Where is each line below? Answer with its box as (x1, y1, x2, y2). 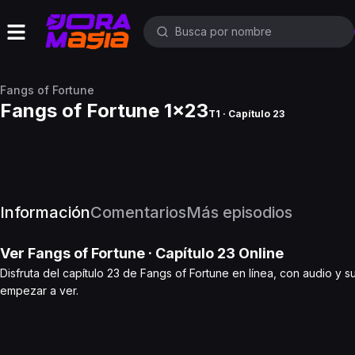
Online (235, 245, 284, 261)
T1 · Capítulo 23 (208, 108, 284, 120)
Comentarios (90, 203, 186, 222)
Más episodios (186, 203, 292, 222)
